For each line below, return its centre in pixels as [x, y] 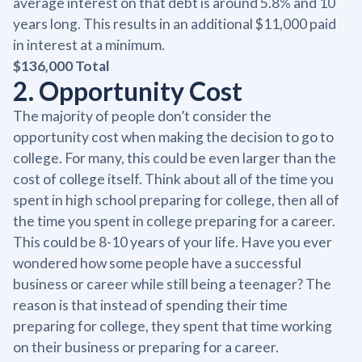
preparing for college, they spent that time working [173, 326]
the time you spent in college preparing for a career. [174, 221]
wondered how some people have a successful [157, 263]
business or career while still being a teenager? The [172, 284]
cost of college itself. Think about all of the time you [173, 179]
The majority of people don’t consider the [142, 116]
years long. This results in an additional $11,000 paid [175, 24]
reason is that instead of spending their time [150, 305]
